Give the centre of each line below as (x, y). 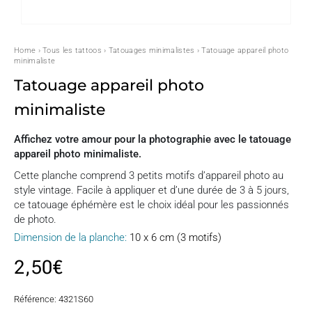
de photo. (35, 219)
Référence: (36, 299)
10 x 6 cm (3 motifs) (175, 237)
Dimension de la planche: (70, 237)
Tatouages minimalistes (151, 50)
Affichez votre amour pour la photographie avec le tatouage (153, 139)
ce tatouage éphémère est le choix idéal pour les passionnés (151, 205)
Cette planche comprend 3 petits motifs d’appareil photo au (149, 175)
